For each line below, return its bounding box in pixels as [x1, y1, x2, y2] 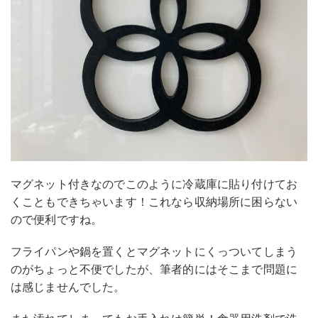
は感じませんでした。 [11, 279, 126, 294]
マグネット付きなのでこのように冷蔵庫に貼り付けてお [11, 176, 298, 191]
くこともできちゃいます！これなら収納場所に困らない [11, 194, 298, 209]
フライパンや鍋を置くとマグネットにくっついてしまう [11, 243, 298, 258]
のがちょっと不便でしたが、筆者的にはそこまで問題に [11, 261, 297, 276]
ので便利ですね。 [11, 212, 103, 226]
